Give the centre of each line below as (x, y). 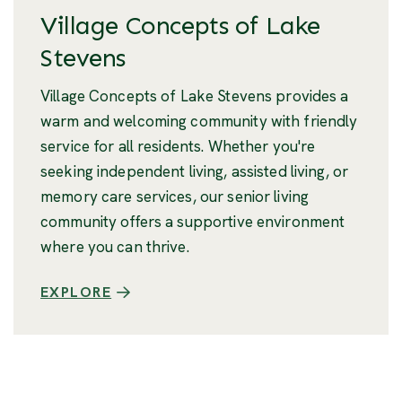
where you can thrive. (115, 247)
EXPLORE (76, 293)
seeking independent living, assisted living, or (195, 172)
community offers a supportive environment (193, 222)
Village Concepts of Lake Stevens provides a (195, 96)
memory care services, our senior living (175, 197)
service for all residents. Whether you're (178, 147)
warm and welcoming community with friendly (199, 122)
